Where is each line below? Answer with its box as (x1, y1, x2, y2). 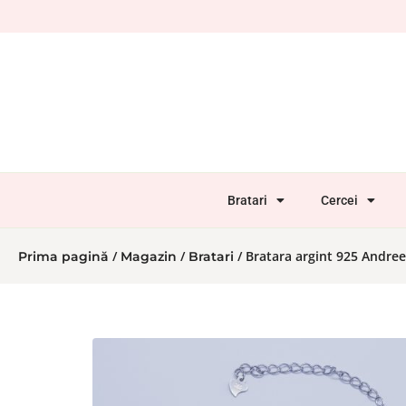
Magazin (121, 248, 177, 266)
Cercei (321, 193, 359, 208)
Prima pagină (18, 248, 109, 266)
